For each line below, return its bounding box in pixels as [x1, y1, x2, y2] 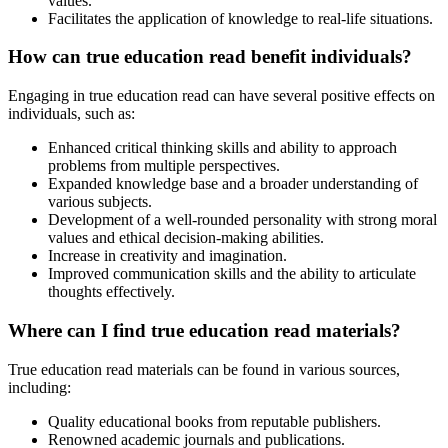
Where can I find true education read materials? [8, 319, 401, 341]
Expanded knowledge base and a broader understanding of [48, 175, 418, 193]
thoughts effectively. [48, 283, 175, 301]
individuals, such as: [8, 105, 135, 123]
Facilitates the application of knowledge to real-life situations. [48, 9, 433, 27]
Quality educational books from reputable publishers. [48, 412, 381, 430]
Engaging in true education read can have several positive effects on [8, 87, 435, 105]
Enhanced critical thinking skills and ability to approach [48, 139, 397, 157]
